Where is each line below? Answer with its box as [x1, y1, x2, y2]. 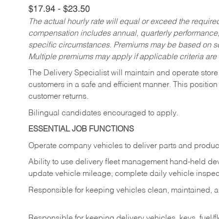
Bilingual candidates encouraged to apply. [28, 109, 178, 117]
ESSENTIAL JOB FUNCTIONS [28, 126, 134, 134]
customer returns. [28, 93, 88, 101]
